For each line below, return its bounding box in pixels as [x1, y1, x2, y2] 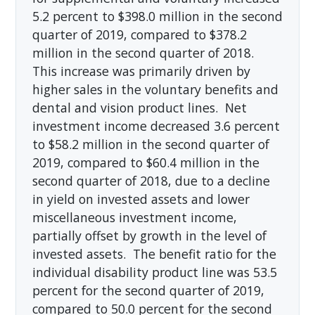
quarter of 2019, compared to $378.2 [32, 25, 247, 43]
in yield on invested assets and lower [32, 190, 250, 207]
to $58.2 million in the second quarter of [32, 135, 269, 153]
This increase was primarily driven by [32, 62, 250, 79]
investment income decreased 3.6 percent [32, 117, 280, 134]
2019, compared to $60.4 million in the [32, 153, 259, 171]
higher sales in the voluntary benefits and [32, 80, 278, 98]
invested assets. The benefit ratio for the [32, 245, 276, 262]
